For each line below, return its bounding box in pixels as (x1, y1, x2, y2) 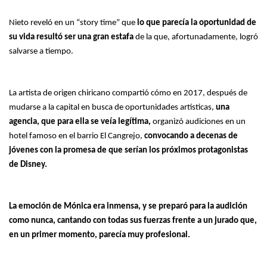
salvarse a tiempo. (9, 46, 73, 56)
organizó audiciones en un (151, 117, 246, 126)
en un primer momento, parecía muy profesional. (9, 230, 190, 240)
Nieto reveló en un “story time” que (9, 18, 135, 27)
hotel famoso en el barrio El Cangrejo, (9, 131, 142, 141)
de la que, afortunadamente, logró (135, 32, 258, 42)
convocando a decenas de (142, 131, 238, 141)
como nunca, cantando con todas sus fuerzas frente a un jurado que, (9, 216, 257, 225)
